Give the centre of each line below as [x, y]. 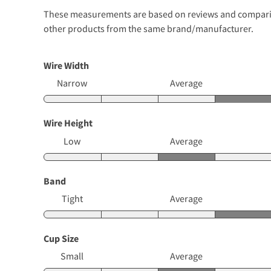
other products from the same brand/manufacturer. [149, 28]
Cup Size [61, 239]
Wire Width [66, 66]
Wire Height [68, 123]
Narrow [72, 83]
